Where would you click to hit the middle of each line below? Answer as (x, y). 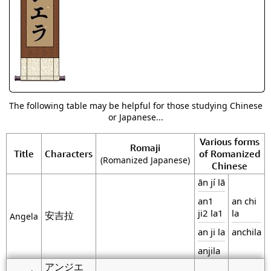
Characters (69, 154)
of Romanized (230, 154)
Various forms (230, 142)
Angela (24, 216)
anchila (247, 232)
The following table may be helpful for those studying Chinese (135, 106)
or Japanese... (135, 117)
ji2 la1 (211, 213)
